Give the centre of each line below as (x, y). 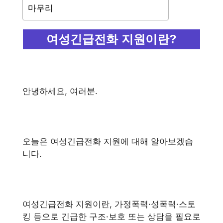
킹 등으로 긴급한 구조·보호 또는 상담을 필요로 (111, 216)
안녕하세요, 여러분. (60, 91)
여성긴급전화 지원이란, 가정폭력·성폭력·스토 (109, 204)
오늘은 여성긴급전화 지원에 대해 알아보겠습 (108, 141)
